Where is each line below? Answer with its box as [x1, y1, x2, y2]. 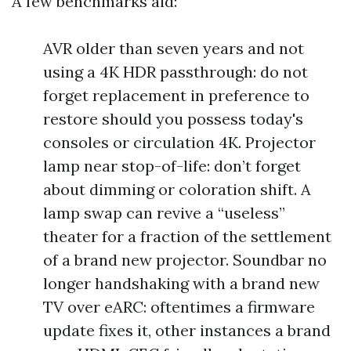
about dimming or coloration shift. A [43, 179, 311, 199]
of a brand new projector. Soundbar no [43, 250, 327, 270]
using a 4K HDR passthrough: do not [43, 62, 308, 81]
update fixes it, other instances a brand [43, 320, 331, 340]
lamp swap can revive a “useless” [43, 203, 285, 223]
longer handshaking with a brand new [43, 273, 320, 293]
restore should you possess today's [43, 109, 303, 128]
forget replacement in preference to [43, 85, 309, 105]
